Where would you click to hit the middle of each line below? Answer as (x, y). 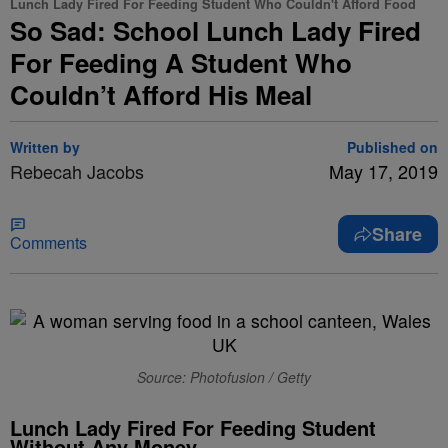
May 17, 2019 (383, 171)
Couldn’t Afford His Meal (161, 94)
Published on (392, 147)
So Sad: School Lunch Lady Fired (215, 30)
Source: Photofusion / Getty (224, 377)
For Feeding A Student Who (181, 62)
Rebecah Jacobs (77, 171)
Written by (45, 147)
